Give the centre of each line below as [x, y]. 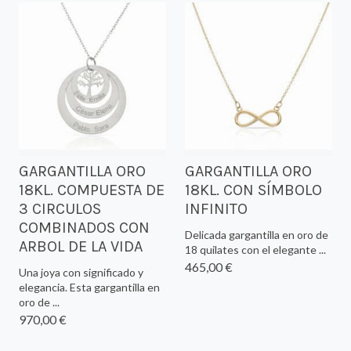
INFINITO [216, 209]
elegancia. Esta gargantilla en [89, 288]
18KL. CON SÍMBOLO [253, 190]
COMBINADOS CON [84, 228]
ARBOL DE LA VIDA [81, 247]
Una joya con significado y [81, 273]
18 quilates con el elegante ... [255, 250]
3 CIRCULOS [60, 209]
